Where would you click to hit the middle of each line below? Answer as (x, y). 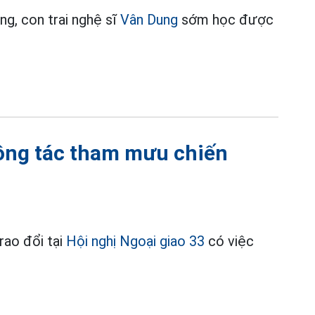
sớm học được (226, 19)
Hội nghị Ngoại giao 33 (136, 241)
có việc (230, 241)
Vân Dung (149, 19)
